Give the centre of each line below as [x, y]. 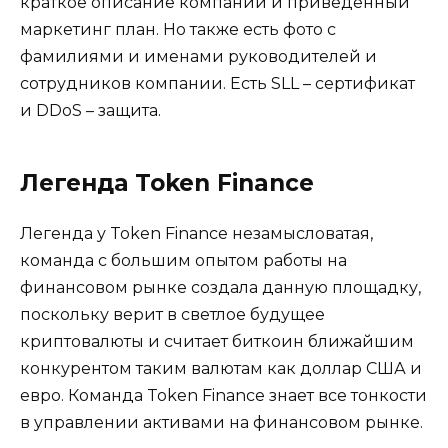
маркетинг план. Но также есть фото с [178, 30]
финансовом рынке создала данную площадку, [220, 288]
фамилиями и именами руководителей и [198, 57]
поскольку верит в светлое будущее [172, 315]
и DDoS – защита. [90, 111]
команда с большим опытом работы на [183, 261]
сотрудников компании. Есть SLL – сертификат [217, 84]
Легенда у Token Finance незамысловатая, [196, 234]
